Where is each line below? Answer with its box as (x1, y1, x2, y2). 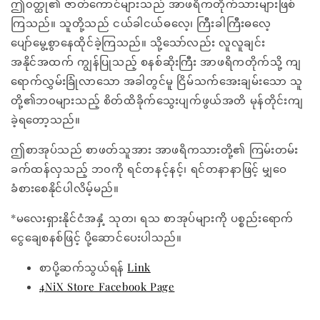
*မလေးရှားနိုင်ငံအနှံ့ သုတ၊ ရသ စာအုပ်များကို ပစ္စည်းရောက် (11, 211, 294, 225)
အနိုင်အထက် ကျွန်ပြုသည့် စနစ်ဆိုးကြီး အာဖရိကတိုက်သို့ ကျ (11, 54, 301, 69)
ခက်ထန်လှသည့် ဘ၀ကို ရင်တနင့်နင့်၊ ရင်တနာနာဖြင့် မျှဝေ (11, 161, 287, 176)
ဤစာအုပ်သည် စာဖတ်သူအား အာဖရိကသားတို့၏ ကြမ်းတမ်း (11, 142, 299, 156)
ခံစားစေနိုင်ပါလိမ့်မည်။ (11, 181, 119, 195)
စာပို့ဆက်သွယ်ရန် (39, 260, 128, 274)
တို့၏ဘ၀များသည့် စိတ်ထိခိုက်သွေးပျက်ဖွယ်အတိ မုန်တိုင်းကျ (11, 93, 304, 107)
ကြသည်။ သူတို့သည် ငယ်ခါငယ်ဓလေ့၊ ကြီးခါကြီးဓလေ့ (11, 16, 271, 30)
